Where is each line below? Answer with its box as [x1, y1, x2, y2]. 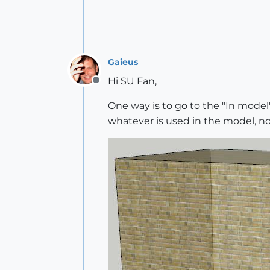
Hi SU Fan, [108, 75, 157, 87]
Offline [95, 81, 127, 92]
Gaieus [108, 56, 138, 67]
